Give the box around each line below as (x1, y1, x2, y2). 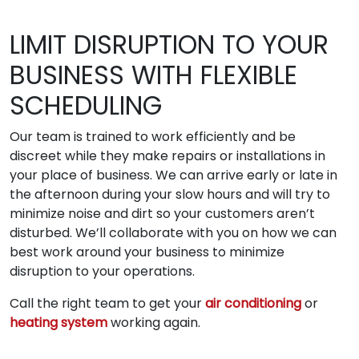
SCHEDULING (10, 87, 162, 123)
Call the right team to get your (10, 293, 205, 313)
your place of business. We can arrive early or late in (10, 165, 337, 184)
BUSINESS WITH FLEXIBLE (10, 56, 297, 93)
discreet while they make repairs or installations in (10, 146, 325, 165)
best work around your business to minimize (10, 242, 284, 261)
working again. (107, 313, 200, 332)
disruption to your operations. (10, 261, 195, 280)
